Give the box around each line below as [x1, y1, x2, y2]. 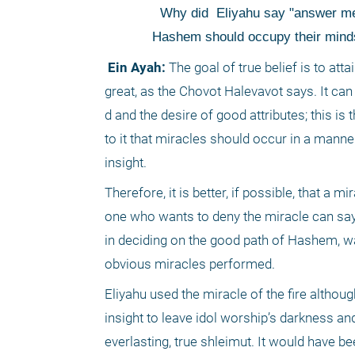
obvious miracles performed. [105, 256, 278, 273]
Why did [156, 6, 209, 21]
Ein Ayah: [108, 59, 166, 76]
